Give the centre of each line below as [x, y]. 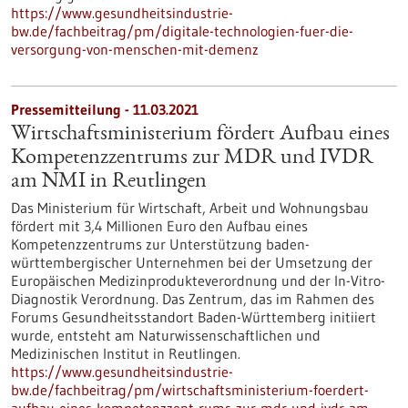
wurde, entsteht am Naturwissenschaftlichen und [166, 335]
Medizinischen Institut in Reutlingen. [126, 353]
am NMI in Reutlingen [109, 182]
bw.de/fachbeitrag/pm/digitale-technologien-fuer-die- [182, 31]
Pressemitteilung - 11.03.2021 [105, 109]
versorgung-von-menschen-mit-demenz [135, 49]
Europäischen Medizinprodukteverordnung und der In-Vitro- [198, 280]
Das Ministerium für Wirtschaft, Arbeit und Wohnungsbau [190, 208]
